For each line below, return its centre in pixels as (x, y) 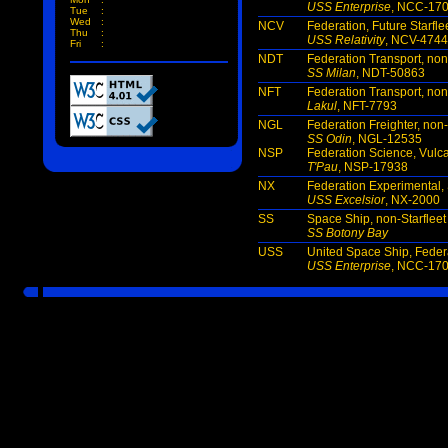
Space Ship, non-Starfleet (376, 219)
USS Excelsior (346, 200)
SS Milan (331, 73)
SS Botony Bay (347, 233)
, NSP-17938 (373, 167)
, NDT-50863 (390, 73)
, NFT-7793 (367, 106)
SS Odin (329, 139)
